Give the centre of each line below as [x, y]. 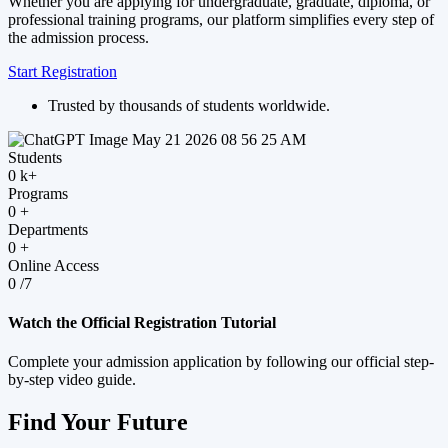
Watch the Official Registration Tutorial [142, 323]
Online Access [53, 265]
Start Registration [62, 71]
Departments [48, 229]
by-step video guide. [72, 380]
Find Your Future [98, 422]
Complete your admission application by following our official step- [221, 362]
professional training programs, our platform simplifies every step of [221, 19]
